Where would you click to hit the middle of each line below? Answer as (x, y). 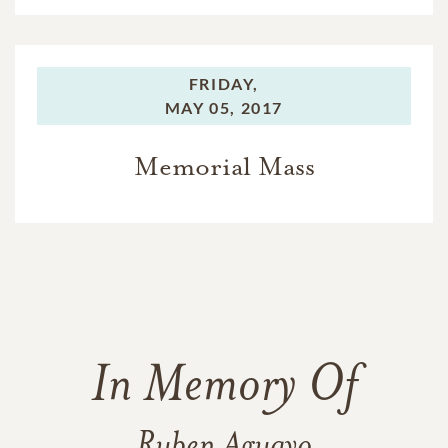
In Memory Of (224, 387)
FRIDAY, (224, 83)
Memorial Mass (224, 166)
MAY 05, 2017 (224, 107)
